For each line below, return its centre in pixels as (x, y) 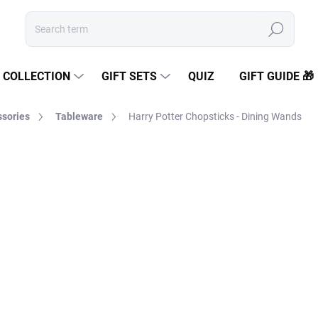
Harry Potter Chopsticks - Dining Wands (215, 116)
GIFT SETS (129, 76)
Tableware (79, 116)
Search (276, 29)
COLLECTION (37, 76)
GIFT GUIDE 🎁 (276, 76)
